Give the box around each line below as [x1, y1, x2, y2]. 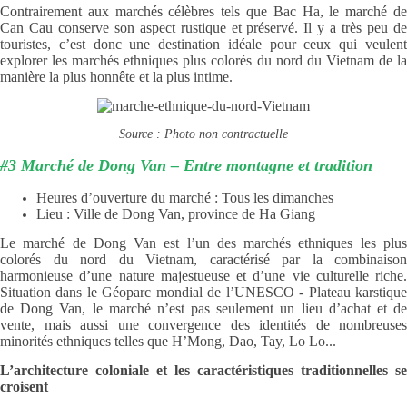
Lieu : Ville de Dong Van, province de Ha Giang [36, 206, 315, 223]
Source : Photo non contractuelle [119, 126, 288, 141]
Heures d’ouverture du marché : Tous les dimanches [36, 190, 333, 206]
